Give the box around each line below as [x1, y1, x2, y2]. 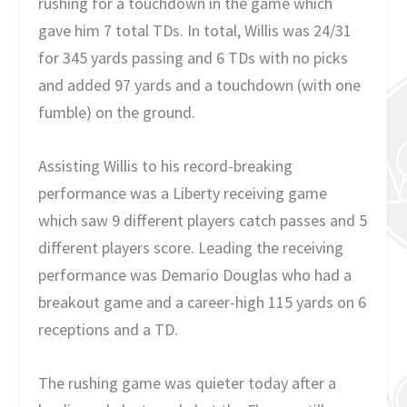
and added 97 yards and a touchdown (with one [38, 74, 362, 96]
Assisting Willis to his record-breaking [38, 154, 293, 176]
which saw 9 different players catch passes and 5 [38, 209, 368, 231]
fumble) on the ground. [38, 102, 196, 124]
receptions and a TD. [38, 318, 179, 340]
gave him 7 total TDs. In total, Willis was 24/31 [38, 20, 352, 42]
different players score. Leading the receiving [38, 236, 344, 258]
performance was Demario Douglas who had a [38, 263, 352, 285]
